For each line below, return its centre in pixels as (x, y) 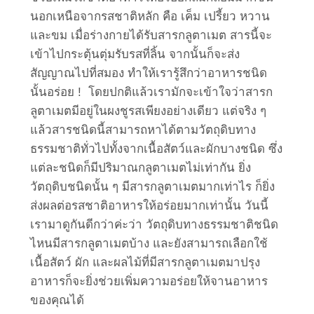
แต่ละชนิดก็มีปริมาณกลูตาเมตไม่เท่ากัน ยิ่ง (141, 168)
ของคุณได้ (57, 300)
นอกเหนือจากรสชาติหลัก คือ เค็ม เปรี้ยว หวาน (150, 16)
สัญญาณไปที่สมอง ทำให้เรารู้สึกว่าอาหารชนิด (149, 73)
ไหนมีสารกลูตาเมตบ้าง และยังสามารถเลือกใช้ (149, 243)
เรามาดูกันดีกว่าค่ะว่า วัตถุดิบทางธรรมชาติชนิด (154, 224)
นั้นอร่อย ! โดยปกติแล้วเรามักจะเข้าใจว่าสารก (151, 92)
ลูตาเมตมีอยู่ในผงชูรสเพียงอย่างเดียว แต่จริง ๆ (148, 111)
